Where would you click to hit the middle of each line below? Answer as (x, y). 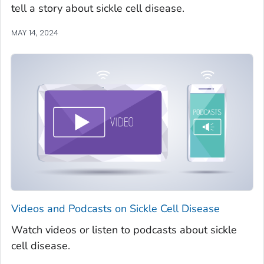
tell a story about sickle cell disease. (98, 9)
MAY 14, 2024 (35, 33)
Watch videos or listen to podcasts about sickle (124, 230)
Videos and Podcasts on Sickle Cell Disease (115, 208)
